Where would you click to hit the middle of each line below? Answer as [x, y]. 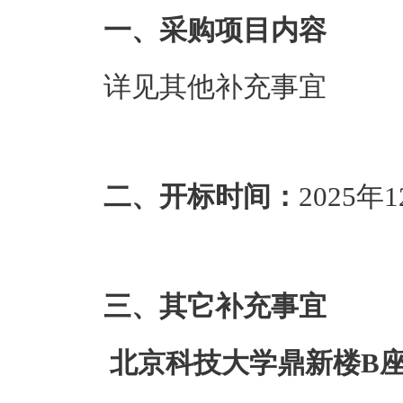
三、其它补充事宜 [215, 306]
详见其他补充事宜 [215, 87]
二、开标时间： [201, 197]
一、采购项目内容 [215, 30]
